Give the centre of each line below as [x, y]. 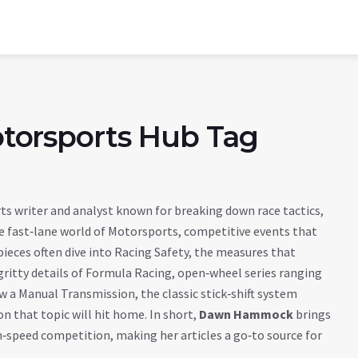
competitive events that [251, 231]
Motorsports [143, 231]
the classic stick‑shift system [219, 293]
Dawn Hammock [246, 314]
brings [312, 314]
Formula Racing [129, 272]
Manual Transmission [77, 293]
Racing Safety [151, 252]
